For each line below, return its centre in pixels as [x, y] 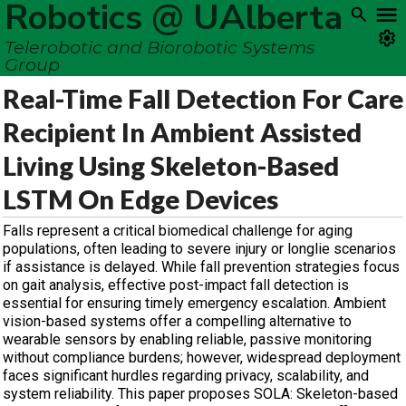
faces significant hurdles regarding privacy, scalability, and [186, 376]
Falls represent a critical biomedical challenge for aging [178, 231]
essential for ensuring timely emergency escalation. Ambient [194, 303]
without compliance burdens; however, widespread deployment [202, 358]
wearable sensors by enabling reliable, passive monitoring [187, 339]
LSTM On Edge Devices [140, 199]
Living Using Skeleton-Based [171, 166]
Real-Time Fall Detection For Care [203, 99]
